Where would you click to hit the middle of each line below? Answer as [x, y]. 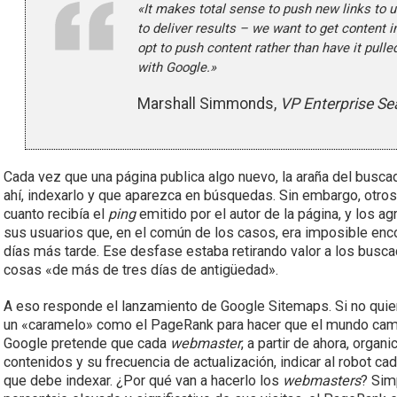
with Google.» [177, 67]
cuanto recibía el [56, 214]
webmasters [322, 381]
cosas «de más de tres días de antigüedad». [141, 270]
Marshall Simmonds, [209, 104]
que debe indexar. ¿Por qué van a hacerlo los [144, 381]
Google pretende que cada [87, 343]
